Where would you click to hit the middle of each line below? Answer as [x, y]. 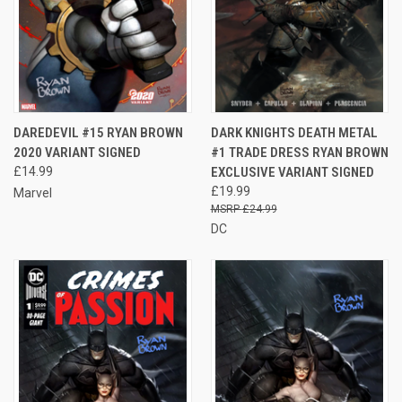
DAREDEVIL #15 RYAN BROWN [98, 132]
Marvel [33, 192]
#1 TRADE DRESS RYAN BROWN [299, 152]
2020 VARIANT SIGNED [77, 152]
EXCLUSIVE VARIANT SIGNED [292, 172]
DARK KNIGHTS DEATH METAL [294, 132]
